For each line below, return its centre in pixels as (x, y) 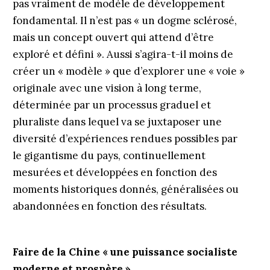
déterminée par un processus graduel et (111, 105)
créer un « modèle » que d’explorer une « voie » (128, 71)
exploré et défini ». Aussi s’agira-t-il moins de (123, 54)
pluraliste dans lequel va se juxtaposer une (117, 122)
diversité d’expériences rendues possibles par (125, 139)
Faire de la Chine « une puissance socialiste (125, 252)
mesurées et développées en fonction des (115, 172)
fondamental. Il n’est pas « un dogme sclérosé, (124, 20)
